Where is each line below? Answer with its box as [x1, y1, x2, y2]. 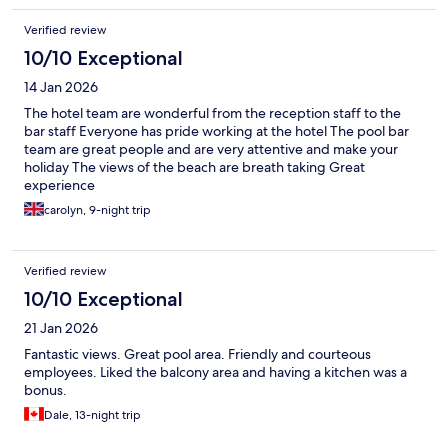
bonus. [24, 380, 67, 399]
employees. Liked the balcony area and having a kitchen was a [24, 362, 407, 381]
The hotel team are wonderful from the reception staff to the [24, 103, 401, 122]
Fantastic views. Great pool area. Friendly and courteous [24, 344, 371, 363]
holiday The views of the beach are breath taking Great [24, 157, 365, 176]
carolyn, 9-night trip [44, 201, 151, 218]
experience [24, 175, 95, 194]
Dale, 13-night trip [44, 406, 141, 423]
